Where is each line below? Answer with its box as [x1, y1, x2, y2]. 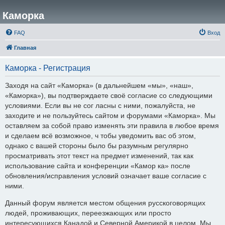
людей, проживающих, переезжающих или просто [5, 209, 171, 217]
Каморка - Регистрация [5, 64, 90, 72]
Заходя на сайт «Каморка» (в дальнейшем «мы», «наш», [5, 81, 193, 89]
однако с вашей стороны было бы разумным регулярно [5, 142, 188, 150]
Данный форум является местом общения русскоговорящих [5, 199, 205, 207]
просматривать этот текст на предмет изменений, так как [5, 152, 193, 160]
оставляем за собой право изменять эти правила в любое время [5, 122, 219, 130]
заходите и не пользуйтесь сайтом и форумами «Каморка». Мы [5, 111, 215, 120]
